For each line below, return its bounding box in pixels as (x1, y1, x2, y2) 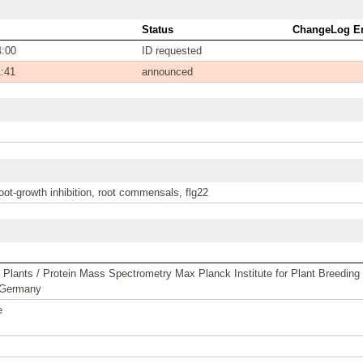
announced (142, 65, 193, 78)
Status (142, 23, 173, 36)
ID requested (142, 44, 202, 57)
